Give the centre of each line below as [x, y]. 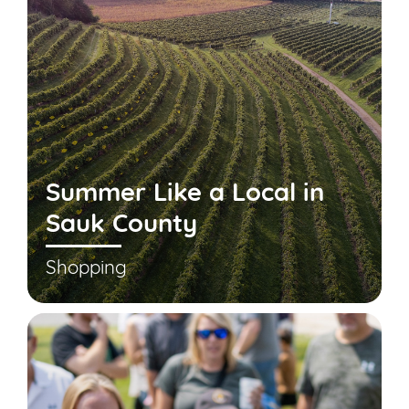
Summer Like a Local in [185, 195]
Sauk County [122, 226]
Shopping [87, 268]
